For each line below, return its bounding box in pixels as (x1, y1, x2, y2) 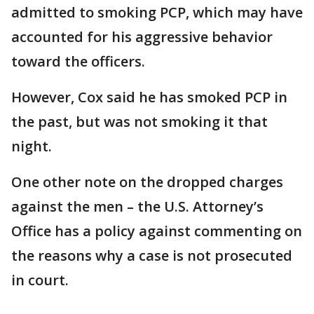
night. (11, 137, 52, 156)
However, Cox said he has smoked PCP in (11, 88, 287, 107)
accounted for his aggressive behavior (11, 27, 273, 46)
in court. (11, 271, 69, 289)
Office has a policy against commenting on (11, 221, 302, 240)
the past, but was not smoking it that (11, 112, 268, 131)
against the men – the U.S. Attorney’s (11, 197, 264, 216)
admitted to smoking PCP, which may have (11, 3, 303, 22)
